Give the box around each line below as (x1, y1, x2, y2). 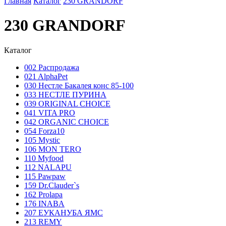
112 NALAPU (24, 162, 72, 172)
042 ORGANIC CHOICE (24, 117, 109, 126)
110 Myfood (24, 153, 64, 162)
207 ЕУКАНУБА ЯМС (24, 208, 103, 217)
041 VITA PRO (24, 108, 75, 117)
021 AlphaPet (24, 72, 68, 81)
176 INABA (24, 199, 65, 208)
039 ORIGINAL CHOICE (24, 99, 110, 108)
